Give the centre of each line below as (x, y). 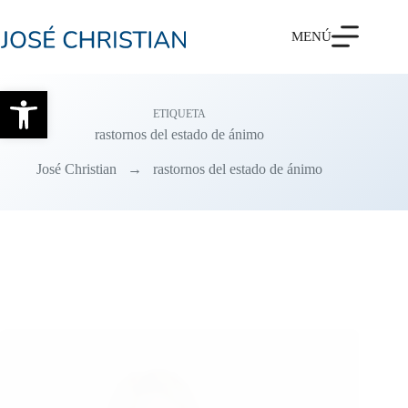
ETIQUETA (180, 113)
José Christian (77, 168)
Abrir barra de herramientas (14, 99)
